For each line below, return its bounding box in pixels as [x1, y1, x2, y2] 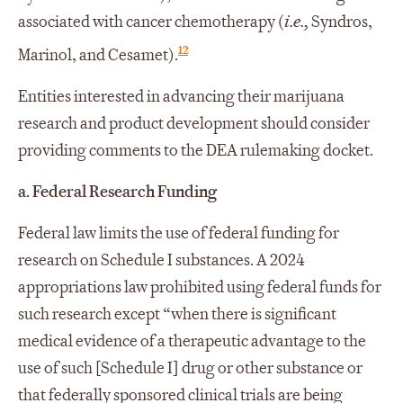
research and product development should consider [18, 112, 370, 134]
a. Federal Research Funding [18, 181, 217, 202]
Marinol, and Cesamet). [18, 44, 178, 66]
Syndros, [309, 12, 372, 33]
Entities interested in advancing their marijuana [18, 85, 345, 107]
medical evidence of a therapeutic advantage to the [18, 330, 366, 352]
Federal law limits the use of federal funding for [18, 222, 339, 244]
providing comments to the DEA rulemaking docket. [18, 139, 373, 161]
